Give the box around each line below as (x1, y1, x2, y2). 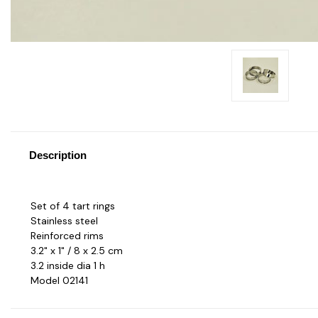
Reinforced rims (31, 229, 104, 242)
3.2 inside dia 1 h (31, 258, 105, 272)
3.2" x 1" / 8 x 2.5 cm (31, 243, 123, 257)
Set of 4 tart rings (31, 199, 115, 212)
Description (28, 148, 87, 161)
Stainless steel (31, 214, 98, 227)
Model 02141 (31, 273, 88, 287)
